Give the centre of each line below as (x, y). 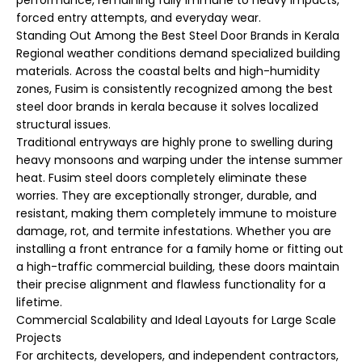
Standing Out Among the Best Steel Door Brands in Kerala (178, 36)
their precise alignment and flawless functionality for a (171, 285)
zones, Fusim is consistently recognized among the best (175, 89)
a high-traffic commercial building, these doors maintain (178, 267)
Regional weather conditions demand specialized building (178, 54)
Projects (39, 338)
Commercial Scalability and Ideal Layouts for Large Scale (176, 320)
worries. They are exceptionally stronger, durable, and (166, 196)
